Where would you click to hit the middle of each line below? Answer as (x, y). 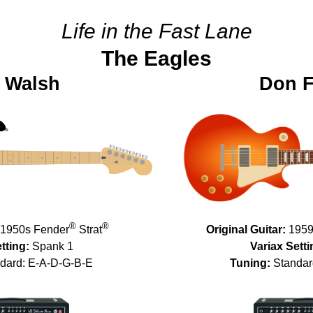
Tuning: (250, 263)
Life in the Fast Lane (156, 31)
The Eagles (156, 58)
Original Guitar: (246, 230)
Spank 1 (52, 247)
